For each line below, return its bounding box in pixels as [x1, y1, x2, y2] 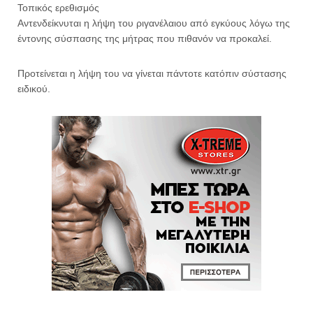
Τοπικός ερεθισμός [17, 2, 99, 14]
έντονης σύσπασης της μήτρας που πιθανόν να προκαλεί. [17, 33, 272, 45]
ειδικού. [17, 83, 50, 95]
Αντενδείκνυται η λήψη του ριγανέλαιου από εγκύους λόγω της [17, 17, 290, 29]
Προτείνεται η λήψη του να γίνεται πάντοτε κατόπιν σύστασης [17, 68, 286, 80]
